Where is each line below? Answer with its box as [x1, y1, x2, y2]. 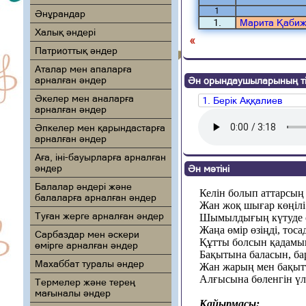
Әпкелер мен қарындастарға [34, 122, 165, 133]
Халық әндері [34, 27, 96, 38]
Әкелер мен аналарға [34, 93, 134, 104]
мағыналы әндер [34, 288, 111, 298]
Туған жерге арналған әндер [34, 210, 164, 221]
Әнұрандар [34, 8, 85, 19]
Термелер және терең [34, 277, 135, 288]
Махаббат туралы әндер [34, 258, 144, 269]
